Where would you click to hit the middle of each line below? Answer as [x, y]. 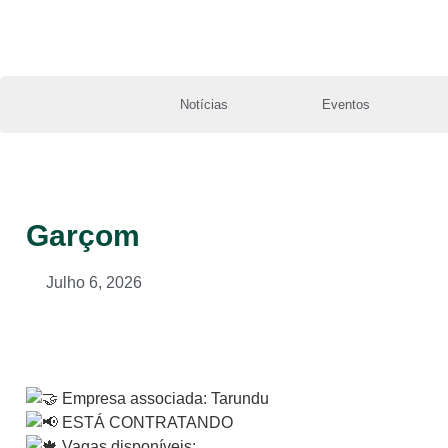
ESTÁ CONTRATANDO [145, 422]
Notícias [203, 104]
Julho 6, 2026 [94, 282]
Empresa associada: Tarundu [163, 398]
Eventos [346, 104]
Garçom [83, 235]
